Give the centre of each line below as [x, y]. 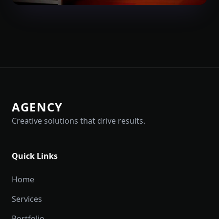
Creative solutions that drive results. [78, 121]
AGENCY [37, 107]
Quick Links [35, 156]
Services [27, 199]
